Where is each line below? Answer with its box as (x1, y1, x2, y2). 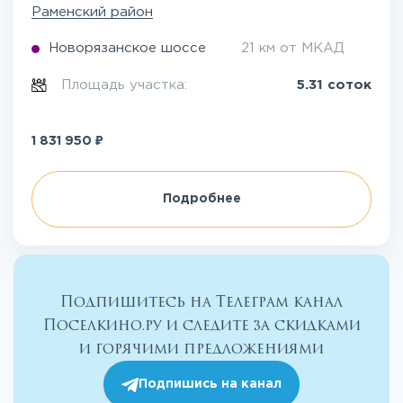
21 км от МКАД (241, 42, 345, 54)
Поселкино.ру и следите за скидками (42, 315, 361, 336)
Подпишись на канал (139, 379, 282, 390)
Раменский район (31, 6, 153, 18)
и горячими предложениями (79, 338, 324, 360)
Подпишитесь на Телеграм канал (60, 291, 343, 313)
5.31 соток (297, 79, 372, 91)
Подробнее (162, 193, 241, 204)
